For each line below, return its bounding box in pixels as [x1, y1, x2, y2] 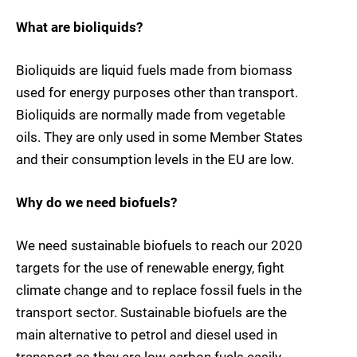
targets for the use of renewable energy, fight [16, 260, 284, 277]
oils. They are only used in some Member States [16, 128, 303, 145]
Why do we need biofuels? [16, 194, 177, 210]
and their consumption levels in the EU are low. [16, 151, 294, 167]
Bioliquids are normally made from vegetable [16, 106, 285, 123]
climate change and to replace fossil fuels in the [16, 282, 302, 299]
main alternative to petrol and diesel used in [16, 327, 277, 343]
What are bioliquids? [16, 18, 143, 35]
